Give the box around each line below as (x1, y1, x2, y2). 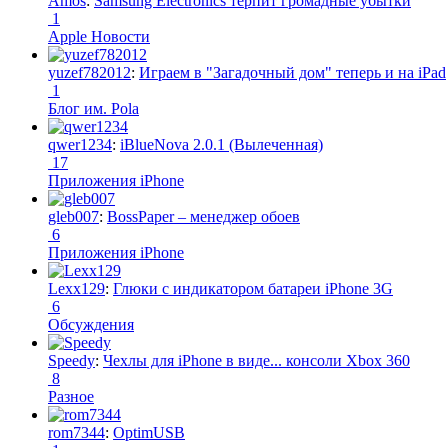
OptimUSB (113, 423, 185, 441)
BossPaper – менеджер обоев (107, 207, 300, 225)
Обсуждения (48, 315, 134, 333)
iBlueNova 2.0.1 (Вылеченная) (120, 135, 323, 153)
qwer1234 (48, 135, 112, 153)
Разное (48, 387, 94, 405)
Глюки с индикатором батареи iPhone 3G (113, 279, 393, 297)
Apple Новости (48, 27, 150, 45)
